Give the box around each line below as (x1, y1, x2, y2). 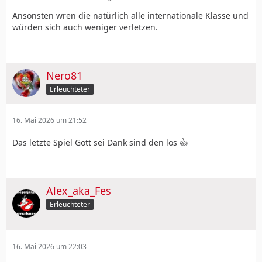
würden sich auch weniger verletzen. (12, 21, 158, 33)
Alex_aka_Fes (46, 183, 111, 198)
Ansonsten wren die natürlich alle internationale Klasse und (12, 9, 249, 21)
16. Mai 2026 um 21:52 (12, 115, 87, 125)
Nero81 (46, 68, 82, 82)
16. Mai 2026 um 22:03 (12, 241, 87, 251)
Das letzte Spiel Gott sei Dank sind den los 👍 (12, 136, 188, 148)
